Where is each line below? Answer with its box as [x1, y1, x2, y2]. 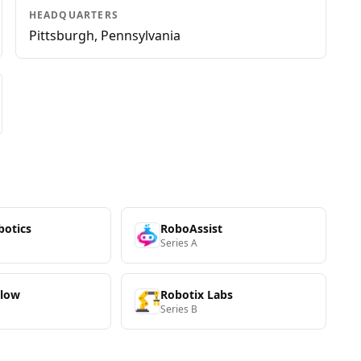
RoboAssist [160, 221, 223, 236]
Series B [160, 302, 198, 316]
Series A [160, 236, 198, 250]
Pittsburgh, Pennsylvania [28, 27, 180, 44]
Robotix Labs [160, 287, 234, 302]
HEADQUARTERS [28, 8, 119, 22]
